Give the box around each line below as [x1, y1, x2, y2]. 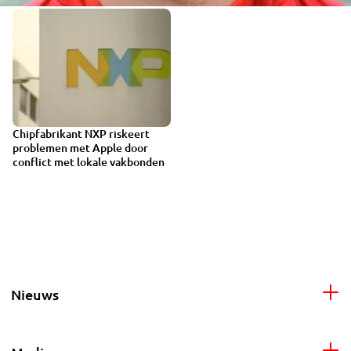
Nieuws [11, 285, 59, 304]
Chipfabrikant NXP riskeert [13, 126, 150, 142]
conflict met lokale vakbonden [13, 154, 165, 170]
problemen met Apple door [13, 140, 148, 156]
